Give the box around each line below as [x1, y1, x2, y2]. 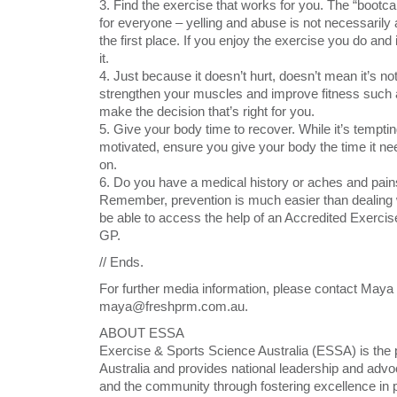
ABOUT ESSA [99, 325, 184, 340]
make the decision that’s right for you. [99, 104, 315, 119]
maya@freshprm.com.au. [99, 299, 248, 314]
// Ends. [99, 254, 144, 269]
